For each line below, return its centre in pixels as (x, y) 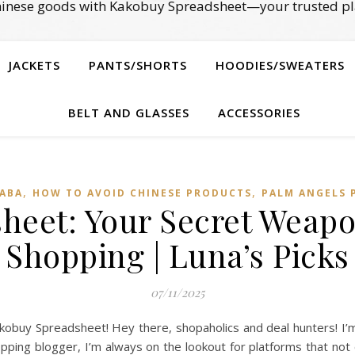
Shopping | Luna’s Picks (177, 255)
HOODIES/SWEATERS (280, 65)
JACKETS (34, 65)
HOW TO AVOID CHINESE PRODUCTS (142, 193)
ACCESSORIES (259, 113)
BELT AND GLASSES (128, 113)
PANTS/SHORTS (138, 65)
